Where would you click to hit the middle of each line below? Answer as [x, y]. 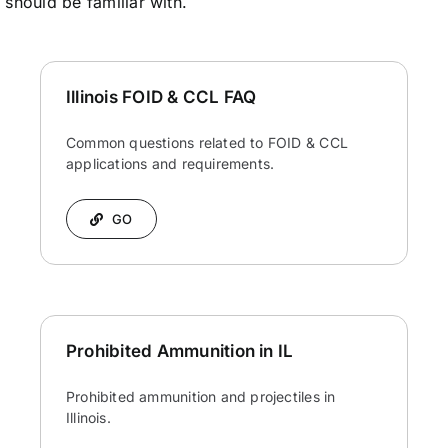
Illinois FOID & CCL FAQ [161, 97]
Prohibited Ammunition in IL [179, 351]
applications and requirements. [170, 164]
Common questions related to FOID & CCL [206, 143]
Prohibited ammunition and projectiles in [200, 397]
